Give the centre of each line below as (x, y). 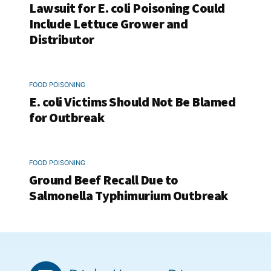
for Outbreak (67, 117)
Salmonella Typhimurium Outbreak (129, 195)
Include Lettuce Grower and (108, 23)
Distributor (62, 39)
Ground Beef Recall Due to (104, 179)
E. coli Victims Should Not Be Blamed (132, 101)
